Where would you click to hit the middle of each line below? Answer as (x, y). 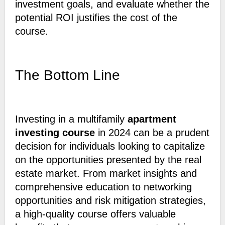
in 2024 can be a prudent (152, 133)
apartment (152, 119)
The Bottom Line (67, 75)
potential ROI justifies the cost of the (96, 18)
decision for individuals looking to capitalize (110, 146)
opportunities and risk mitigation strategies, (110, 201)
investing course (55, 133)
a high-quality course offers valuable (95, 214)
